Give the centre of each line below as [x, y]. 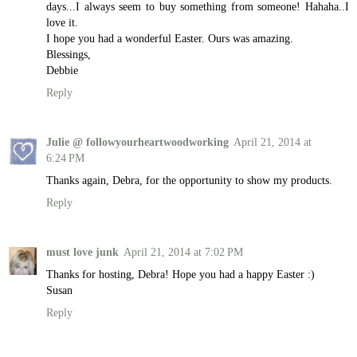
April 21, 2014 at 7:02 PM [183, 251]
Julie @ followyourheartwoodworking [137, 141]
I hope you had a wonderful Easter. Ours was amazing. [170, 38]
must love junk [82, 251]
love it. [62, 22]
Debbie [62, 70]
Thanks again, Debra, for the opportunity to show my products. [189, 180]
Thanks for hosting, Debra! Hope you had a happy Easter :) [180, 274]
